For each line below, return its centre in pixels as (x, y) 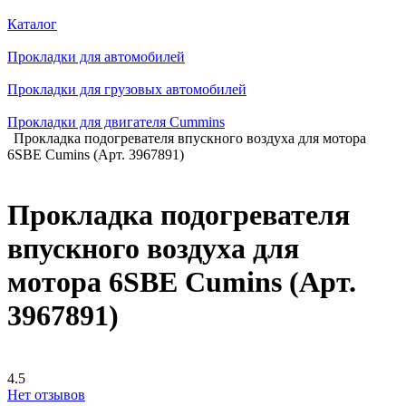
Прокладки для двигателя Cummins (116, 122)
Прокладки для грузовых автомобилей (127, 89)
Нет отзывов (46, 394)
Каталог (32, 24)
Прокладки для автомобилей (96, 57)
